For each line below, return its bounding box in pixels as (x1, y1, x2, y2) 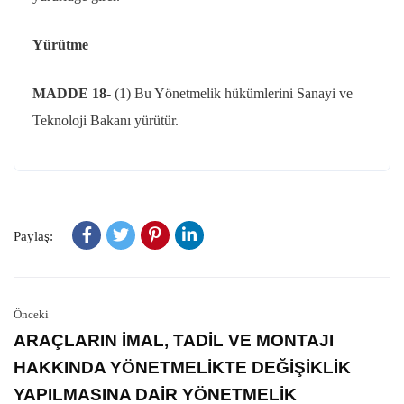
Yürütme (32, 37, 88, 52)
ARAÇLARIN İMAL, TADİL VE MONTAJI (14, 331, 334, 350)
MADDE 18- (32, 86, 115, 101)
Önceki (14, 308, 49, 321)
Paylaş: (14, 229, 53, 243)
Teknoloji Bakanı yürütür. (32, 113, 179, 128)
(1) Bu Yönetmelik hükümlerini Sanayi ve (115, 86, 353, 101)
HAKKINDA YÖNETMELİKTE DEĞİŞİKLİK (14, 358, 351, 377)
